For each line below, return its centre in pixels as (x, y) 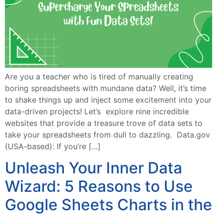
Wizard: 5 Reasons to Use (99, 186)
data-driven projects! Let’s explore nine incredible (97, 111)
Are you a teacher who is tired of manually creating (99, 76)
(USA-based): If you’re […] (53, 146)
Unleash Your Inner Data (93, 168)
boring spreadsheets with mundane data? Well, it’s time (106, 88)
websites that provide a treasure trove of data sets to (104, 123)
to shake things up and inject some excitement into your (108, 100)
